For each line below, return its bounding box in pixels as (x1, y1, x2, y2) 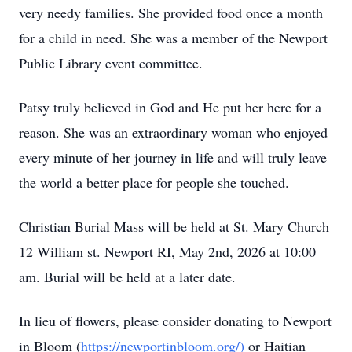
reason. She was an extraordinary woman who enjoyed (19, 123, 328, 141)
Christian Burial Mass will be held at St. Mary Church (19, 217, 329, 236)
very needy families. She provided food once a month (19, 3, 323, 22)
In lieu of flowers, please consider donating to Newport (19, 311, 332, 330)
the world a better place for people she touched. (19, 173, 289, 192)
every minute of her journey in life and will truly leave (19, 148, 327, 167)
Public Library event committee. (19, 53, 203, 72)
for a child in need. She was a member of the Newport (19, 28, 328, 47)
